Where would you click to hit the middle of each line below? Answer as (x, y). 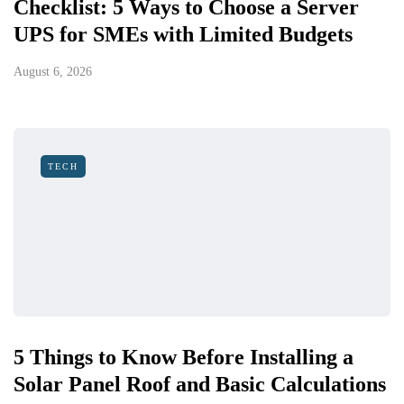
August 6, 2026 (53, 72)
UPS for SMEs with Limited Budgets (183, 35)
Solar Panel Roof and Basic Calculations (200, 385)
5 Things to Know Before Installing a (184, 358)
